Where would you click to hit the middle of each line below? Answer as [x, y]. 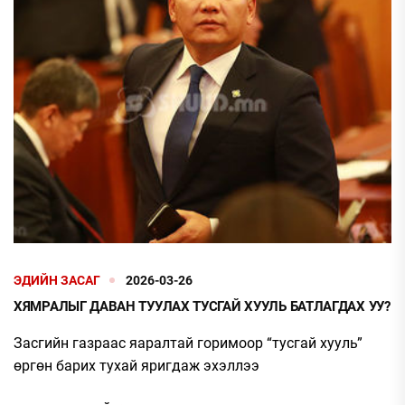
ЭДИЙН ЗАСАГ [57, 280]
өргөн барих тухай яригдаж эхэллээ [137, 365]
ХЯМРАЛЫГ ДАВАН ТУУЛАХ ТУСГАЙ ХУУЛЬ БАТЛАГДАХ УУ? [202, 306]
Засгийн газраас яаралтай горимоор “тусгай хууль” [188, 343]
